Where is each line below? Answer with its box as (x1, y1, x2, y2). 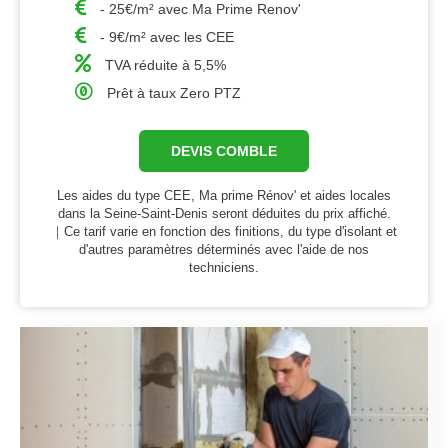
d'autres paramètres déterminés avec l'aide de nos (79, 242, 369, 258)
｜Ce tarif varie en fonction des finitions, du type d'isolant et (51, 224, 397, 240)
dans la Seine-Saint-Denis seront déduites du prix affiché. (57, 206, 391, 222)
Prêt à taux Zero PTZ (107, 85, 242, 102)
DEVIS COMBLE (171, 143, 277, 160)
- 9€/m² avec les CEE (100, 29, 235, 46)
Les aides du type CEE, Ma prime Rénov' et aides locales (57, 188, 391, 204)
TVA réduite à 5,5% (105, 57, 227, 74)
